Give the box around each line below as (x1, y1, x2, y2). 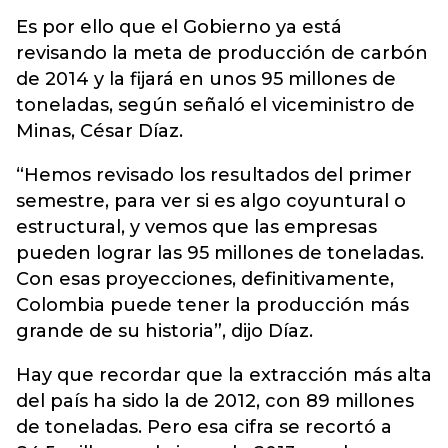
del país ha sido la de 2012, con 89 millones (16, 390, 414, 412)
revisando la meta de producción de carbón (16, 42, 428, 64)
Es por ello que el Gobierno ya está (16, 16, 342, 38)
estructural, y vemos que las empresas (16, 216, 377, 238)
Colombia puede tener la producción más (16, 294, 409, 316)
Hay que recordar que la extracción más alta (16, 364, 432, 386)
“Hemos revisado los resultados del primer (16, 164, 412, 186)
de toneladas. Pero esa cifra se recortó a (16, 416, 392, 438)
